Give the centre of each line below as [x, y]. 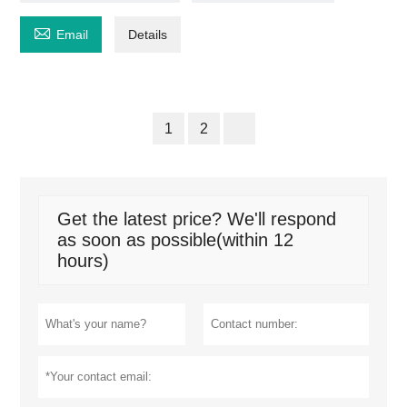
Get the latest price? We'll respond [197, 219]
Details [148, 35]
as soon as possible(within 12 [176, 240]
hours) [84, 261]
